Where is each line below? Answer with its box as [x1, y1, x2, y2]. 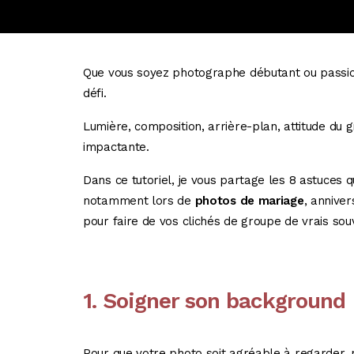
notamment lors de [83, 194, 195, 208]
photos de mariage [194, 194, 304, 208]
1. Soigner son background [83, 288, 345, 314]
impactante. [83, 140, 149, 154]
